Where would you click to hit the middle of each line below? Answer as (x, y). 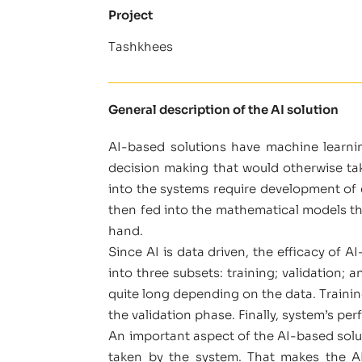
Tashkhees (141, 46)
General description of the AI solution (224, 109)
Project (131, 15)
